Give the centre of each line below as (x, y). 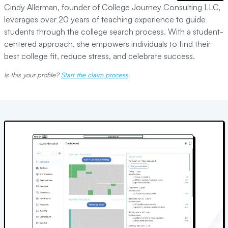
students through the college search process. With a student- (114, 32)
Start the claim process (95, 75)
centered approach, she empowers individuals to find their (107, 44)
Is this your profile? (32, 75)
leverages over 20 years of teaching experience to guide (105, 19)
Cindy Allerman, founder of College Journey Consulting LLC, (112, 7)
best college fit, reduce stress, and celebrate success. (99, 56)
